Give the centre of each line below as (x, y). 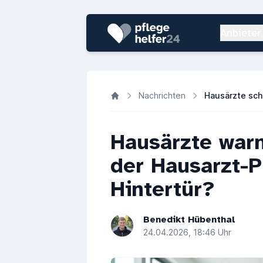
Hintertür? (163, 189)
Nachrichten (162, 95)
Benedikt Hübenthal (189, 220)
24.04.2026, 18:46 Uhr (187, 232)
